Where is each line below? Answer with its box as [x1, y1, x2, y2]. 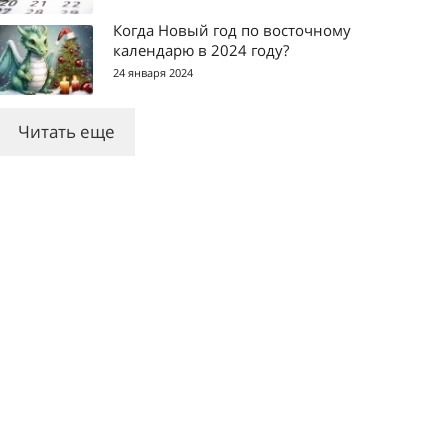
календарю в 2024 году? [113, 39, 290, 60]
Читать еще [18, 119, 116, 143]
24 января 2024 [113, 64, 194, 80]
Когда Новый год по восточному [113, 19, 352, 40]
